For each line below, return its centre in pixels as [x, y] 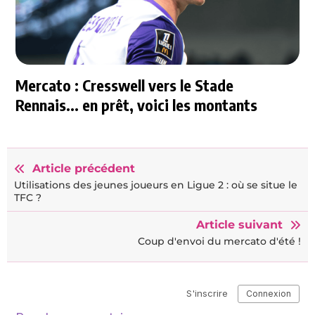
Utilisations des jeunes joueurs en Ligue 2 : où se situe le [156, 185]
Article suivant [239, 225]
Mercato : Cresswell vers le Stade [125, 85]
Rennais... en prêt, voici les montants [137, 105]
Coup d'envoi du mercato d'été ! [219, 242]
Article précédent [84, 169]
